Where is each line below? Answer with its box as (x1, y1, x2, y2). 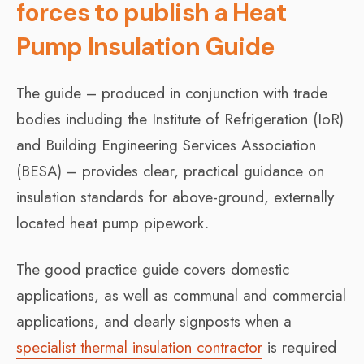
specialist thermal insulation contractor (16, 336, 262, 358)
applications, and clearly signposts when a (16, 310, 292, 332)
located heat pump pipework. (16, 211, 209, 234)
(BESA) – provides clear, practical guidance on (16, 159, 324, 182)
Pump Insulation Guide (16, 30, 275, 63)
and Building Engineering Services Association (16, 133, 316, 156)
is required (262, 336, 336, 358)
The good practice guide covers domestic (16, 258, 289, 280)
